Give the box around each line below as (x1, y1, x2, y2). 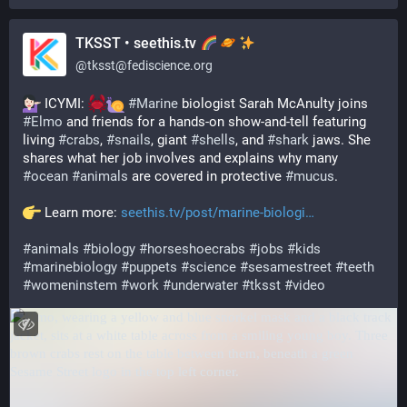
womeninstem (31, 277, 117, 293)
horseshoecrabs (147, 241, 245, 257)
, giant (151, 132, 191, 148)
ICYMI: (41, 95, 88, 112)
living (23, 132, 58, 148)
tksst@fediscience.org (87, 58, 213, 73)
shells (199, 132, 235, 148)
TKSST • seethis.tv (75, 35, 200, 52)
